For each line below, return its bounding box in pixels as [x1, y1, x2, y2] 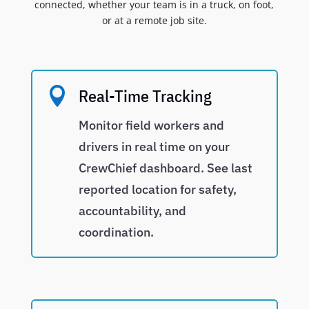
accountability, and [78, 203, 186, 219]
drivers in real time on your [78, 139, 230, 155]
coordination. [78, 224, 154, 241]
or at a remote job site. [101, 14, 207, 28]
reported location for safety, [78, 181, 237, 198]
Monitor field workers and [78, 117, 224, 134]
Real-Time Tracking [78, 85, 212, 108]
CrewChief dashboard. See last [78, 160, 252, 177]
